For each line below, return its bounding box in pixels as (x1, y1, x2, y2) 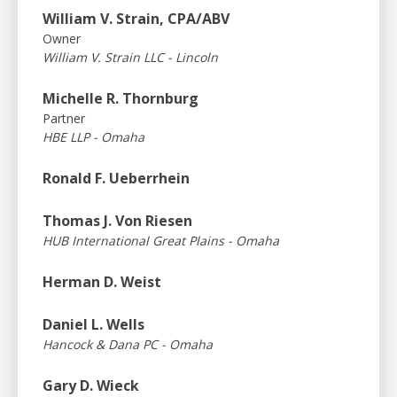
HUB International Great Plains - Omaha (43, 231, 279, 249)
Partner (43, 109, 85, 127)
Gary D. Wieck (43, 375, 139, 395)
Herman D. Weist (43, 271, 161, 292)
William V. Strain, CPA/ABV (43, 8, 230, 28)
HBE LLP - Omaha (43, 128, 144, 145)
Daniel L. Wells (43, 314, 144, 334)
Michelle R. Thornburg (43, 88, 198, 108)
